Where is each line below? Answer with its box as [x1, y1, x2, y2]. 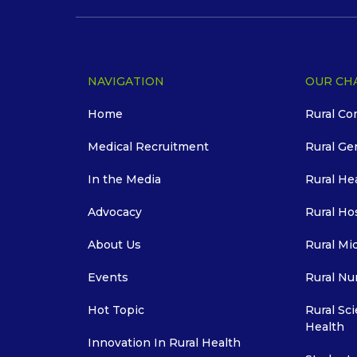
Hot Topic [87, 302, 144, 317]
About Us [87, 237, 141, 252]
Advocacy [87, 204, 142, 219]
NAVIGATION [87, 73, 164, 88]
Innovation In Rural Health [87, 335, 241, 350]
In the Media [87, 171, 161, 186]
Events [87, 269, 128, 284]
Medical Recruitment [87, 139, 209, 154]
